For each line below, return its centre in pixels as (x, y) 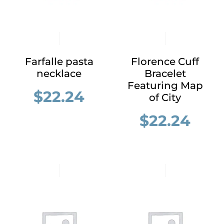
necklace (59, 73)
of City (165, 97)
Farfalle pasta (59, 61)
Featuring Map (165, 85)
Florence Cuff (165, 61)
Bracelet (165, 73)
